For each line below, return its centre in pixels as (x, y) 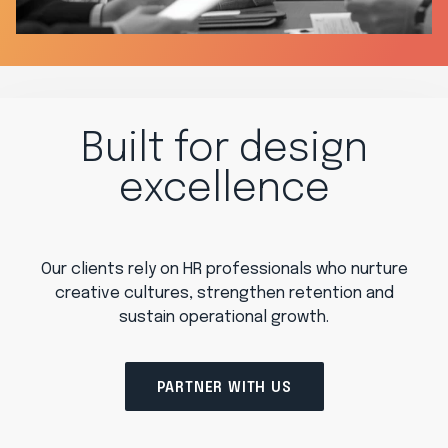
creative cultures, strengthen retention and (224, 294)
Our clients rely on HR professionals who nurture (224, 270)
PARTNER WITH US (224, 387)
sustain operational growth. (224, 318)
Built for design (224, 150)
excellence (224, 190)
